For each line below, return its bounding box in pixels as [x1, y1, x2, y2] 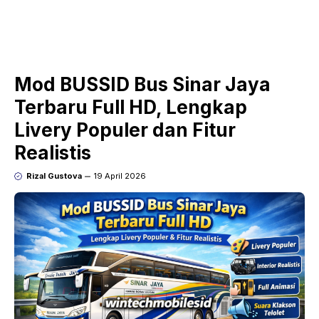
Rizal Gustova [26, 171, 82, 182]
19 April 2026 [93, 171, 146, 182]
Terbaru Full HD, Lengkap [14, 96, 247, 119]
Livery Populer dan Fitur [14, 119, 236, 142]
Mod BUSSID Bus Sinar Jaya [14, 73, 271, 96]
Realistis [14, 142, 91, 164]
